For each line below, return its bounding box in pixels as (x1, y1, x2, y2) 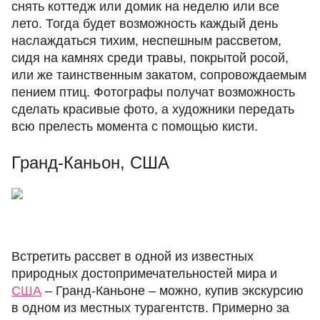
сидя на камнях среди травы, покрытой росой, (11, 51, 289, 65)
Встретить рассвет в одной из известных (11, 249, 254, 264)
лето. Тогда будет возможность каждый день (11, 16, 278, 31)
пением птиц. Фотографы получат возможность (11, 85, 295, 99)
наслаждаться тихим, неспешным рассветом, (11, 34, 281, 48)
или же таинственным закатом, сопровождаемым (11, 68, 306, 82)
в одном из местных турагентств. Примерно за (11, 301, 289, 315)
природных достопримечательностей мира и (11, 266, 277, 281)
